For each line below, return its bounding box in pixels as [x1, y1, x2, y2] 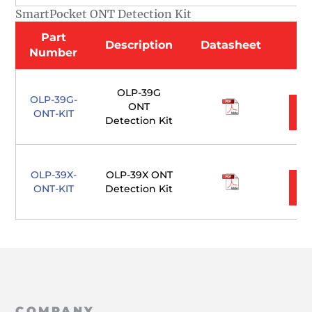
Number [29, 46, 78, 60]
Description [105, 38, 173, 52]
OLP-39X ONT [105, 169, 173, 182]
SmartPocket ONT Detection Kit [15, 7, 192, 22]
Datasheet [201, 38, 262, 52]
